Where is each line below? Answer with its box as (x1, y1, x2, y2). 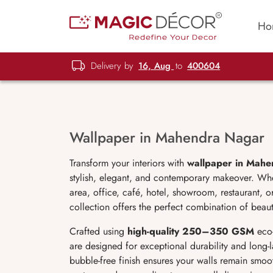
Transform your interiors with (69, 156, 187, 170)
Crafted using (69, 224, 124, 238)
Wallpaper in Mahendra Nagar (69, 127, 264, 148)
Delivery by (88, 58, 137, 73)
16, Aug (138, 58, 174, 73)
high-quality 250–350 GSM (124, 224, 254, 238)
